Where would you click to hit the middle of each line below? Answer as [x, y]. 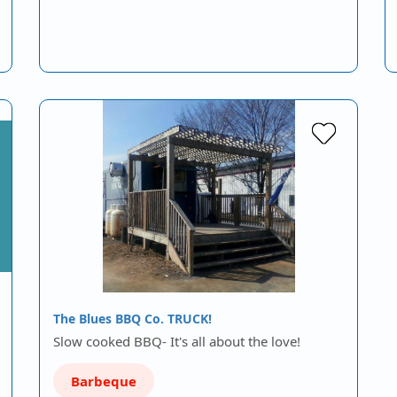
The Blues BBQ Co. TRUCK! [132, 319]
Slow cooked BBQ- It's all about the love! [177, 341]
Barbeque [104, 381]
